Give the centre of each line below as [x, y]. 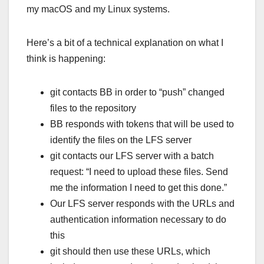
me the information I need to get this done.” [138, 187]
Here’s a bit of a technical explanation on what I [125, 42]
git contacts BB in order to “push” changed [137, 92]
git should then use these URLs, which [130, 251]
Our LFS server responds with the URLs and [142, 203]
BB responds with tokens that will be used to [142, 124]
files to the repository [93, 108]
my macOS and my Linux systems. [98, 9]
